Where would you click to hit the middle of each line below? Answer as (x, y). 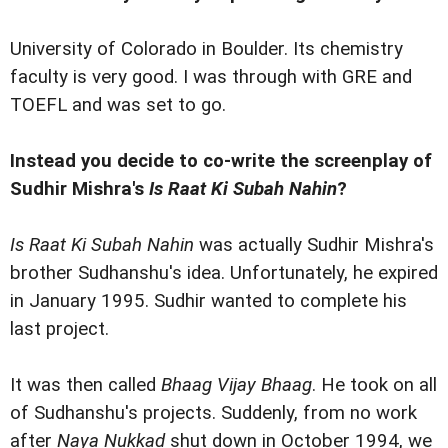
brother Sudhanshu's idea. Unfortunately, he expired (224, 272)
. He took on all (374, 384)
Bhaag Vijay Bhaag (236, 384)
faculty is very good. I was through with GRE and (211, 76)
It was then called (85, 384)
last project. (59, 328)
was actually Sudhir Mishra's (314, 244)
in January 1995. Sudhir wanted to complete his (208, 300)
